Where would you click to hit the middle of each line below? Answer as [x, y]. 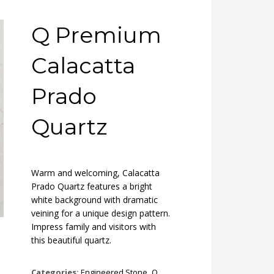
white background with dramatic [94, 200]
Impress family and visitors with [94, 227]
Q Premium [96, 35]
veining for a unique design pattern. [101, 213]
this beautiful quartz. [71, 240]
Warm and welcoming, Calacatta [95, 173]
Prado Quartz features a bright [92, 186]
